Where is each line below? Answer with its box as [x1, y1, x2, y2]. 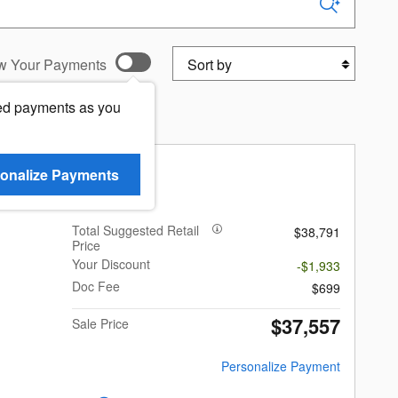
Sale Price [72, 314, 130, 333]
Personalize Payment [220, 357, 340, 376]
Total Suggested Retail [72, 221, 200, 240]
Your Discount [72, 255, 151, 274]
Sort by [171, 45, 220, 67]
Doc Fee [72, 277, 121, 296]
